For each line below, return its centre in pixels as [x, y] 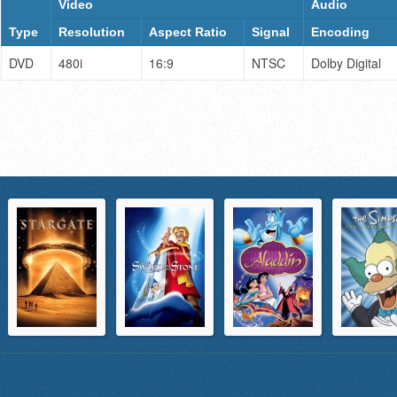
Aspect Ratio [188, 32]
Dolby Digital [346, 63]
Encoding [341, 32]
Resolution [92, 32]
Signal [271, 32]
